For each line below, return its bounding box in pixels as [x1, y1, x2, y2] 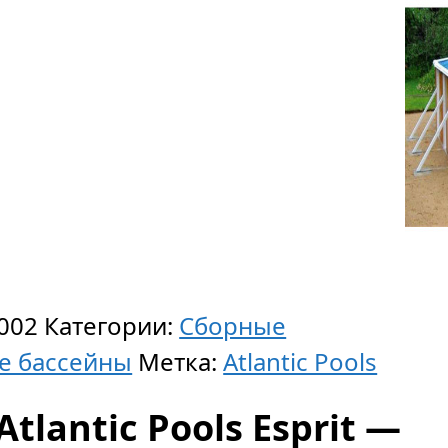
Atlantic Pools [223, 345, 378, 378]
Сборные [179, 309, 287, 342]
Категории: [44, 309, 180, 342]
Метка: [138, 345, 224, 378]
